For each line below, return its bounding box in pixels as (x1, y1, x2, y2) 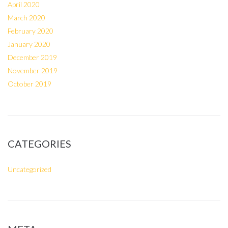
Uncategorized (8, 165, 51, 174)
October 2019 (8, 79, 51, 88)
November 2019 (8, 66, 58, 75)
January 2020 (8, 40, 50, 48)
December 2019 (8, 53, 57, 62)
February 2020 (8, 26, 53, 35)
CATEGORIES (8, 137, 71, 150)
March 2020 (8, 13, 45, 22)
